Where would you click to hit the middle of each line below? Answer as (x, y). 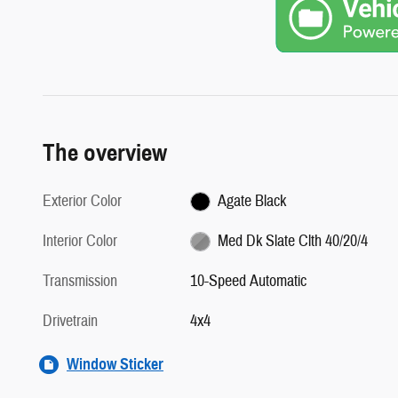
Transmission (80, 281)
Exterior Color (82, 201)
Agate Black (251, 201)
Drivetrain (70, 321)
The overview (105, 152)
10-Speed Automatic (249, 281)
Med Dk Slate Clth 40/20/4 (292, 241)
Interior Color (80, 241)
